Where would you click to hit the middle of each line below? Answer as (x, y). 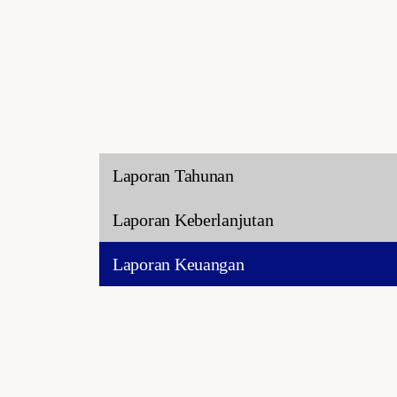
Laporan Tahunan (173, 175)
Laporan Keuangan (179, 264)
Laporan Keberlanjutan (193, 220)
